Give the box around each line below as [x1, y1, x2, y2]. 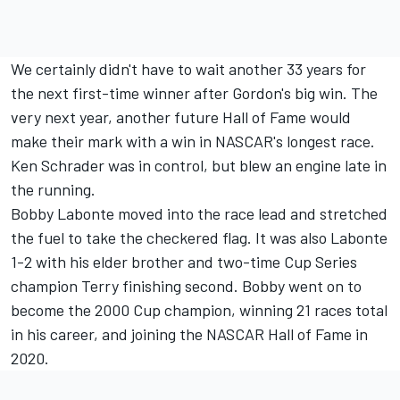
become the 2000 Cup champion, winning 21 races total [11, 299, 387, 320]
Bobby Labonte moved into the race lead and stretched [11, 203, 387, 223]
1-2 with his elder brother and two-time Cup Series [11, 251, 357, 271]
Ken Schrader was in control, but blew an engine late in [11, 154, 387, 175]
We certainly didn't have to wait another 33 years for [11, 58, 366, 79]
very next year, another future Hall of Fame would [11, 106, 351, 127]
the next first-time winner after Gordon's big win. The [11, 82, 378, 103]
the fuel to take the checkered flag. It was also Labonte [11, 227, 387, 247]
